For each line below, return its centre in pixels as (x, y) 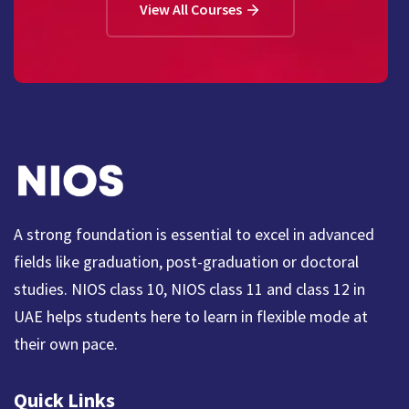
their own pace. (66, 343)
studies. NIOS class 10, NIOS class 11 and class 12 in (189, 288)
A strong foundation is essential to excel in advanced (194, 234)
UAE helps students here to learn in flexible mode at (191, 316)
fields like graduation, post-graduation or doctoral (186, 261)
